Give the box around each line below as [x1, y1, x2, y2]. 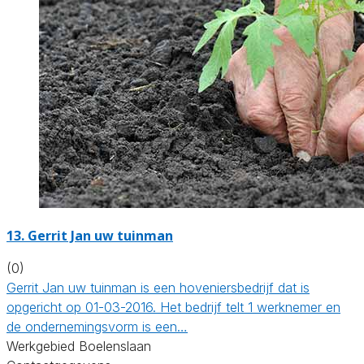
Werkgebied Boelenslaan [6, 337, 151, 354]
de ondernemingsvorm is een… [6, 318, 188, 335]
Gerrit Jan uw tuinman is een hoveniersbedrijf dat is [6, 279, 310, 296]
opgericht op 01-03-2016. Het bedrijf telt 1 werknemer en [6, 298, 340, 315]
